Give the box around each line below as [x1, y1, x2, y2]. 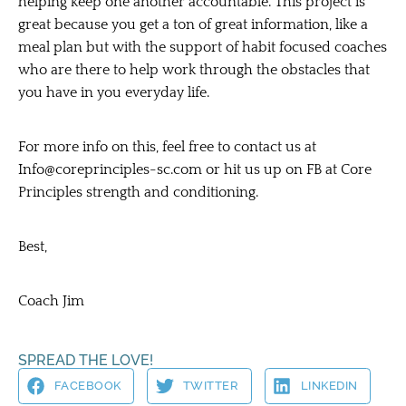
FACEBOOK [53, 379, 121, 393]
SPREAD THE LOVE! [18, 351, 153, 369]
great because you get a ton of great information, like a [18, 15, 368, 33]
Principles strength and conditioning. [18, 183, 258, 200]
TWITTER [182, 379, 239, 393]
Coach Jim [18, 292, 84, 309]
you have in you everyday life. [18, 83, 209, 101]
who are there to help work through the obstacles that [18, 61, 370, 78]
